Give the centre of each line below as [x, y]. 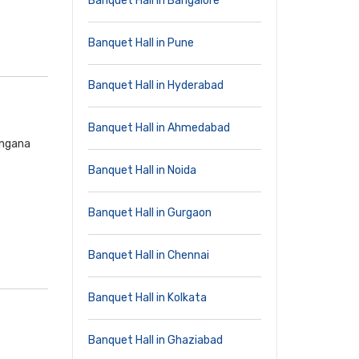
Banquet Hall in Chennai [149, 255]
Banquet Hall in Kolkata [147, 298]
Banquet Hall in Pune [141, 43]
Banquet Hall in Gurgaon [150, 213]
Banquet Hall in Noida [142, 170]
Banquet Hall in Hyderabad [156, 85]
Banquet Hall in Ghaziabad [155, 340]
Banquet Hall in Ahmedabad [159, 128]
